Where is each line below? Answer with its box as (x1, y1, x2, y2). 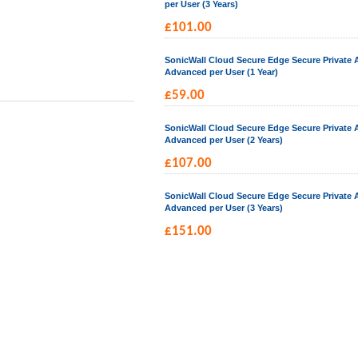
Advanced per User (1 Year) (164, 67, 278, 77)
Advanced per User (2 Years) (164, 135, 283, 145)
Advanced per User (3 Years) (164, 203, 283, 213)
